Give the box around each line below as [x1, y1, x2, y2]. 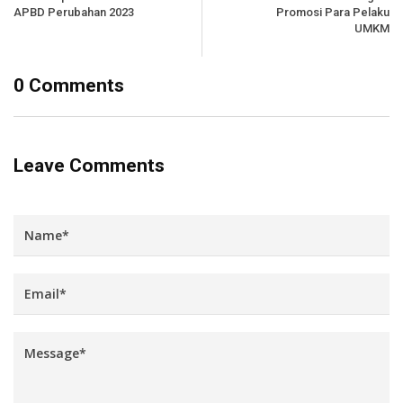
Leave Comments [13, 154, 165, 176]
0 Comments [13, 74, 124, 96]
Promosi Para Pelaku [276, 4, 390, 19]
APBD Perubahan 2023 [13, 4, 134, 19]
